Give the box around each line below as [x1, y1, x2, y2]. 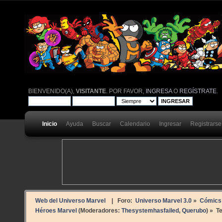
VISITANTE [76, 87, 107, 95]
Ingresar [159, 120, 181, 127]
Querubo [182, 207, 206, 214]
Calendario [120, 120, 150, 127]
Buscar [92, 120, 111, 127]
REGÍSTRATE [179, 87, 217, 95]
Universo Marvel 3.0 [135, 197, 192, 204]
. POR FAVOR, [106, 87, 146, 95]
